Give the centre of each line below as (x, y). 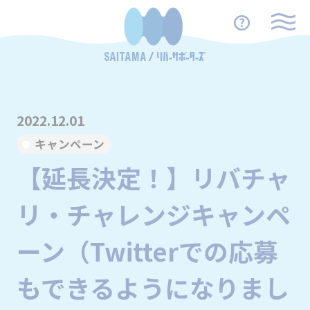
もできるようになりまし (153, 288)
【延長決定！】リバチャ (153, 177)
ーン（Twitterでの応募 (147, 251)
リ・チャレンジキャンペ (153, 214)
